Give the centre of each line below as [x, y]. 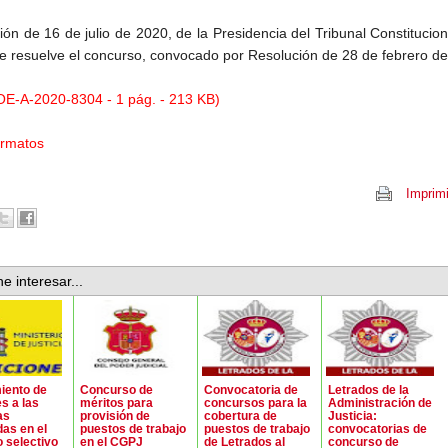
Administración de [380, 402]
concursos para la [255, 402]
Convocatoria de [251, 389]
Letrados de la [368, 389]
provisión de [115, 415]
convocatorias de [377, 428]
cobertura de [240, 415]
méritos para [116, 402]
